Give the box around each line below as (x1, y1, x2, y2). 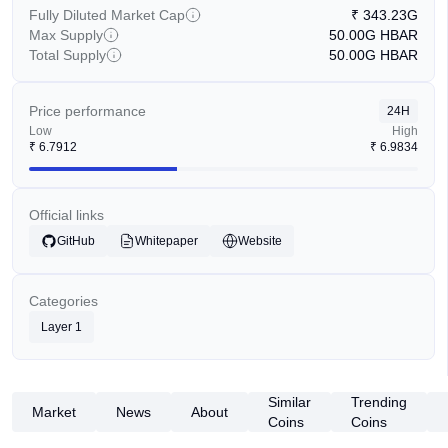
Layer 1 (41, 320, 82, 334)
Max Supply (29, 27, 103, 43)
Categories (29, 293, 98, 309)
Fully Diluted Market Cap (29, 7, 185, 23)
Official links (29, 207, 104, 223)
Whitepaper (135, 234, 198, 248)
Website (238, 234, 282, 248)
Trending (351, 394, 407, 410)
